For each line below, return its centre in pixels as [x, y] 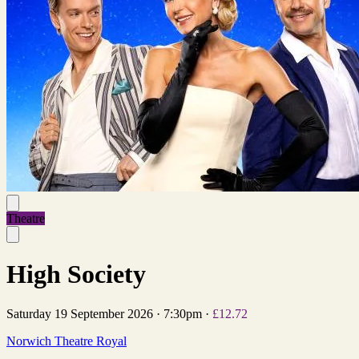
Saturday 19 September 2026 [80, 313]
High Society [76, 274]
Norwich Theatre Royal [67, 341]
